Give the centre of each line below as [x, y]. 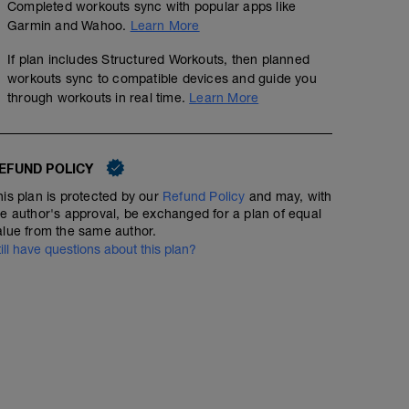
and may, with [288, 197]
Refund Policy [204, 197]
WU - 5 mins [86, 384]
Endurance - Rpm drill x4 [139, 225]
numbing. [76, 351]
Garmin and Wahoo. [69, 26]
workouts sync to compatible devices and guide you [162, 79]
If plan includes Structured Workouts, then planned [159, 60]
